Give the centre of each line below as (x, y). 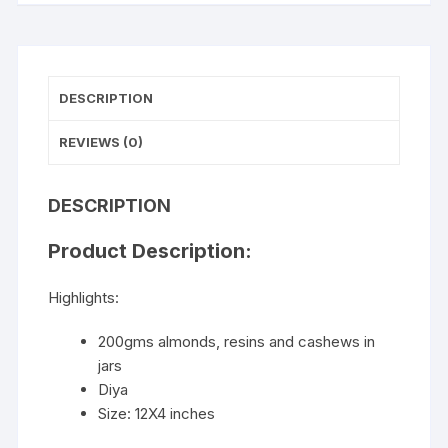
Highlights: (84, 298)
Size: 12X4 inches (157, 414)
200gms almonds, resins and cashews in (237, 342)
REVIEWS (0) (101, 142)
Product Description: (150, 251)
